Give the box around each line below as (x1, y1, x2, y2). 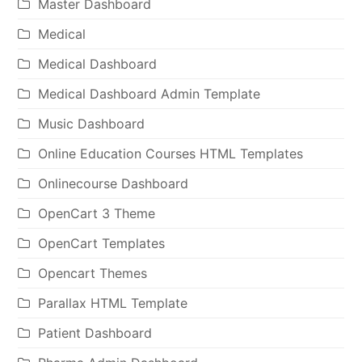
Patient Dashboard (38, 324, 153, 341)
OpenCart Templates (38, 234, 166, 251)
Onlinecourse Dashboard (38, 175, 189, 192)
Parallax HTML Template (38, 294, 188, 311)
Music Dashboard (38, 115, 145, 132)
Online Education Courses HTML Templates (38, 145, 304, 162)
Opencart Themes (38, 264, 148, 281)
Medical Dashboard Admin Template (38, 85, 261, 102)
